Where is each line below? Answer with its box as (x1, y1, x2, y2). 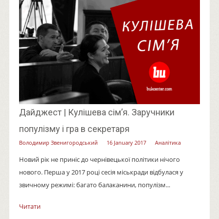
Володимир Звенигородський (19, 138, 98, 146)
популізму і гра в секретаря (19, 123, 130, 134)
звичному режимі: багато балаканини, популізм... (19, 180, 170, 189)
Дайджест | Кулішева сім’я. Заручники (19, 107, 175, 117)
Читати (19, 201, 41, 211)
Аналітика (154, 138, 181, 146)
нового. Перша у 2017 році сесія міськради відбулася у (19, 167, 183, 176)
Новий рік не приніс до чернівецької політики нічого (19, 154, 180, 164)
